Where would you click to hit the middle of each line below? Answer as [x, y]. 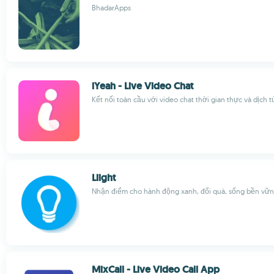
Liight [104, 178]
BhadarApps [111, 8]
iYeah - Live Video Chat [143, 86]
